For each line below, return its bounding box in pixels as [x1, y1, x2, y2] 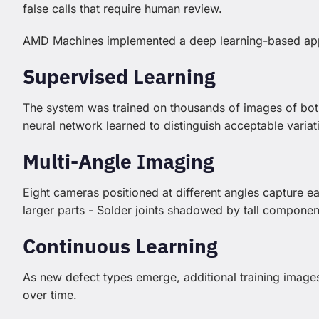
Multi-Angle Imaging [23, 148, 214, 175]
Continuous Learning [23, 233, 217, 260]
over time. [23, 288, 77, 303]
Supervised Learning [23, 63, 215, 90]
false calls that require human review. [23, 1, 222, 16]
